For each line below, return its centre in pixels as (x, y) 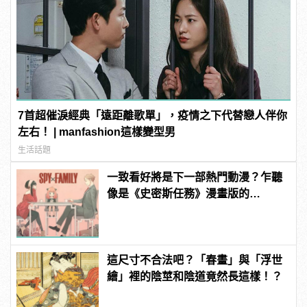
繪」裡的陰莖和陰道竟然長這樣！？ (195, 277)
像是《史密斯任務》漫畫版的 (179, 194)
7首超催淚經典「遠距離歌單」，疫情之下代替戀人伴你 (153, 116)
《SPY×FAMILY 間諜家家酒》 (181, 210)
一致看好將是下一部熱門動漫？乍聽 (195, 177)
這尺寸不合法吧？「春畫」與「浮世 (195, 260)
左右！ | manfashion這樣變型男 (97, 132)
